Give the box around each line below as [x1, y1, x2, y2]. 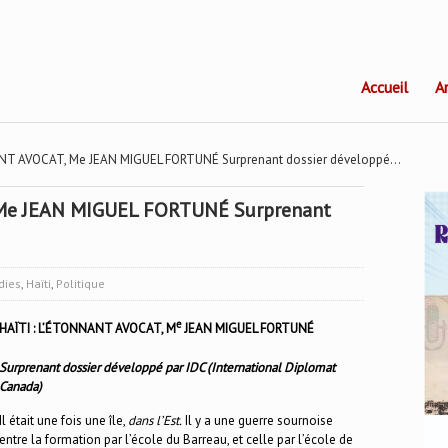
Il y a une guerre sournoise [182, 412, 333, 430]
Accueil [361, 77, 408, 97]
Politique [56, 276, 105, 291]
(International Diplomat [204, 359, 335, 377]
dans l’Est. [128, 412, 182, 430]
